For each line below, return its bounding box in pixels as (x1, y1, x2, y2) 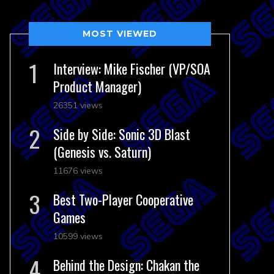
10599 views (53, 231, 103, 242)
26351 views (53, 100, 103, 111)
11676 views (53, 165, 103, 176)
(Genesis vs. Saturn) (53, 142, 151, 161)
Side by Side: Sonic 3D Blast (53, 124, 190, 144)
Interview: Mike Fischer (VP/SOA (53, 59, 210, 78)
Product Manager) (53, 76, 141, 96)
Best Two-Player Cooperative (53, 190, 193, 209)
